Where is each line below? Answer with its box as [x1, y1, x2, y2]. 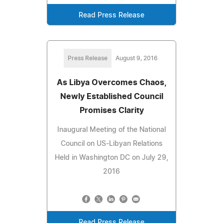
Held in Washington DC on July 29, [55, 154, 168, 161]
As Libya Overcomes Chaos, [56, 78, 167, 87]
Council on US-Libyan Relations [60, 140, 163, 147]
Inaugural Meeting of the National [57, 126, 166, 133]
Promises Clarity [79, 106, 144, 114]
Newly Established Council [60, 92, 163, 101]
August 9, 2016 [115, 55, 158, 61]
